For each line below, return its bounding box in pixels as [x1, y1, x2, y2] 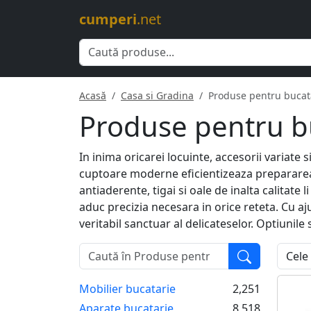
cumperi [79, 10, 137, 28]
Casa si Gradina [121, 88, 194, 102]
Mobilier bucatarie [79, 280, 176, 296]
